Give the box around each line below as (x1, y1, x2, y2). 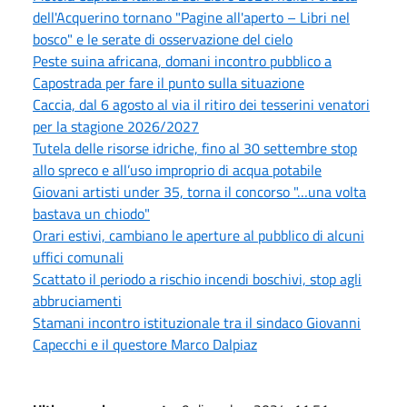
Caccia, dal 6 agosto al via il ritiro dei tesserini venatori (33, 93, 370, 115)
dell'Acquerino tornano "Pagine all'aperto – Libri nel (33, 5, 350, 28)
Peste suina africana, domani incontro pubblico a (33, 49, 332, 72)
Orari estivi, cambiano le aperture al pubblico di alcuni (33, 223, 364, 246)
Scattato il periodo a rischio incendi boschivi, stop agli (33, 267, 362, 290)
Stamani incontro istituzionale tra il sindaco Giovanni (33, 311, 361, 333)
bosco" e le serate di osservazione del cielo (33, 27, 293, 50)
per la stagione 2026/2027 (33, 114, 199, 137)
